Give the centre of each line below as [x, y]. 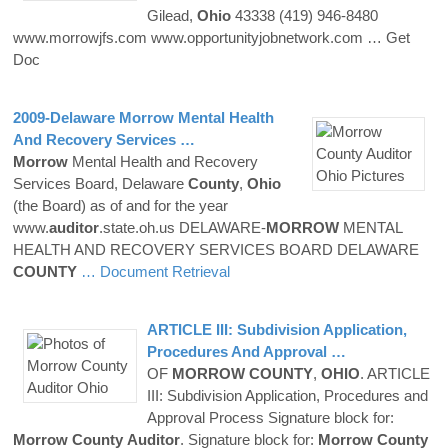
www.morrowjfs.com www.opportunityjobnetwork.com [190, 37]
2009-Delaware [66, 117]
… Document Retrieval [155, 271]
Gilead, [171, 15]
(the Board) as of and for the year [120, 205]
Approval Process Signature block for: [270, 417]
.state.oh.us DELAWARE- [182, 227]
